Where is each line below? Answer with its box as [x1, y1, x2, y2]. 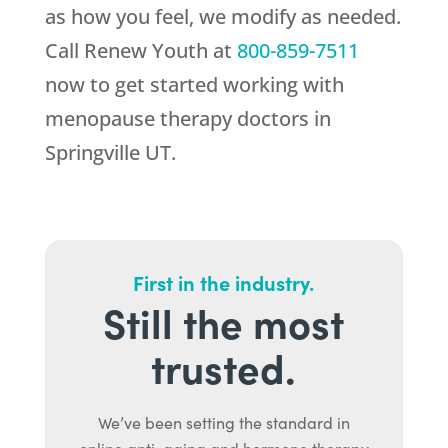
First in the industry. [133, 268, 315, 297]
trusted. [151, 339, 297, 396]
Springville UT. [44, 139, 176, 167]
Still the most [103, 294, 345, 351]
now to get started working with [44, 71, 344, 99]
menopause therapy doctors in [44, 105, 331, 133]
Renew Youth [83, 37, 208, 65]
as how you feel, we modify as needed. [44, 3, 401, 31]
